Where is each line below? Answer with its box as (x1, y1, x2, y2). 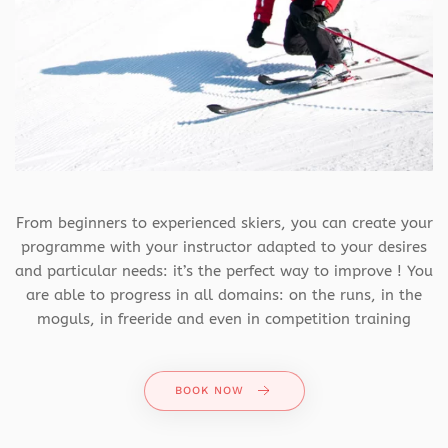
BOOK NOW (174, 384, 244, 398)
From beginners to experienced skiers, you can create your (15, 214, 433, 233)
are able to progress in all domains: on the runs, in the (26, 286, 422, 305)
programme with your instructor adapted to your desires (21, 238, 427, 257)
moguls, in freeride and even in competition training (37, 310, 411, 329)
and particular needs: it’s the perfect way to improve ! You (15, 262, 433, 281)
